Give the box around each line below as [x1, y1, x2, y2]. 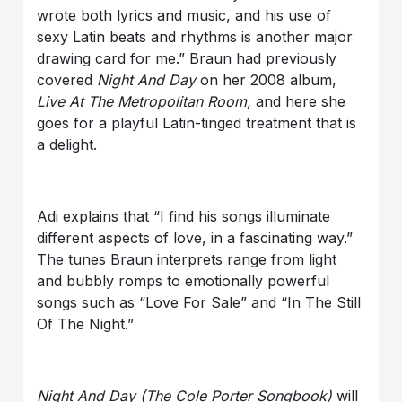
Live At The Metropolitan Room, [37, 92, 257, 110]
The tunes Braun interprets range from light [37, 249, 337, 268]
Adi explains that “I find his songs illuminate [37, 206, 331, 225]
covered [37, 70, 98, 89]
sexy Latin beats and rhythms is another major [37, 27, 354, 46]
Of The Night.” [37, 314, 135, 333]
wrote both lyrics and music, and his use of [37, 5, 332, 24]
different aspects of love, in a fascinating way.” [37, 228, 354, 247]
